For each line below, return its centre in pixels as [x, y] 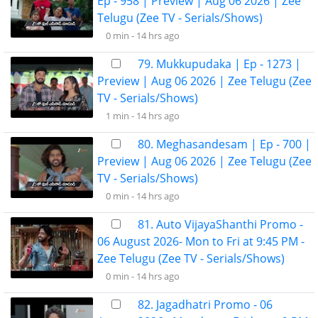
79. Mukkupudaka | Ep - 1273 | [219, 64]
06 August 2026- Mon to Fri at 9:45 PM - [201, 241]
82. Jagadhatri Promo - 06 [205, 305]
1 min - [121, 116]
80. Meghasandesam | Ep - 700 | [224, 144]
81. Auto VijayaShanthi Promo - [220, 224]
